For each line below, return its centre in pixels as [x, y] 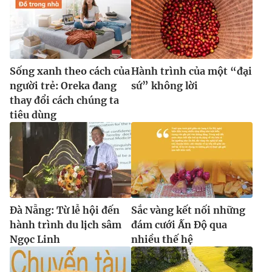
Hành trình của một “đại [192, 71]
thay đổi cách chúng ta [64, 100]
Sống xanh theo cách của [70, 71]
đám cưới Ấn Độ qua [179, 225]
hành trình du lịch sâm [66, 225]
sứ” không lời [165, 86]
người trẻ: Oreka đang [63, 86]
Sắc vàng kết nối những [188, 210]
